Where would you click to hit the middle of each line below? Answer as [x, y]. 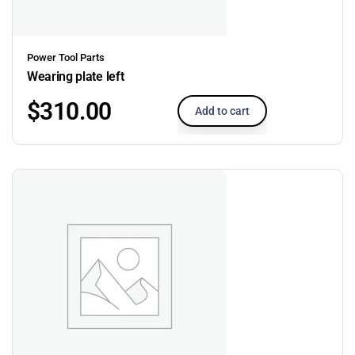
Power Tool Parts [66, 57]
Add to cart [222, 111]
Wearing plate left [76, 76]
